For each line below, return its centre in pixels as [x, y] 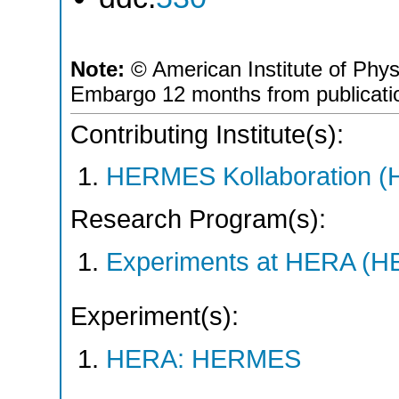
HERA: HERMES [204, 359]
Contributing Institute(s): [207, 134]
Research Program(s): [198, 219]
